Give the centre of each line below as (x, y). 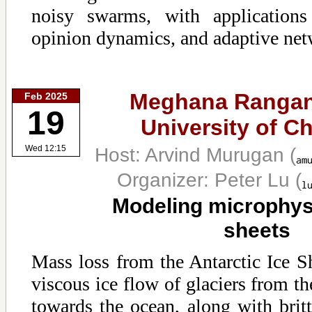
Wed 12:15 (46, 149)
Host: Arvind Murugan (192, 154)
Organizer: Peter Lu (206, 179)
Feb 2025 (46, 96)
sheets (257, 230)
